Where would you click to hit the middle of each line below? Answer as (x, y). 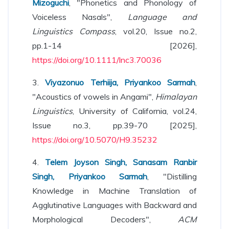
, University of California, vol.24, (135, 111)
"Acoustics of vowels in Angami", (94, 97)
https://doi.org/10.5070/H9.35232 (95, 140)
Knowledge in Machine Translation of (114, 191)
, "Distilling (172, 176)
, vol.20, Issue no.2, (156, 31)
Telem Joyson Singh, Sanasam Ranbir (121, 162)
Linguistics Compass (74, 31)
